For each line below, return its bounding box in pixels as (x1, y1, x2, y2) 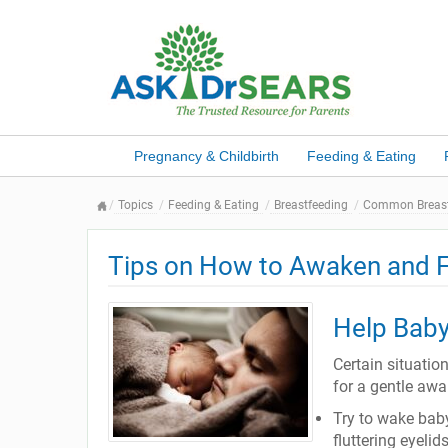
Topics (118, 198, 153, 212)
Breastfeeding (274, 198, 348, 212)
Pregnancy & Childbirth (133, 148, 279, 164)
